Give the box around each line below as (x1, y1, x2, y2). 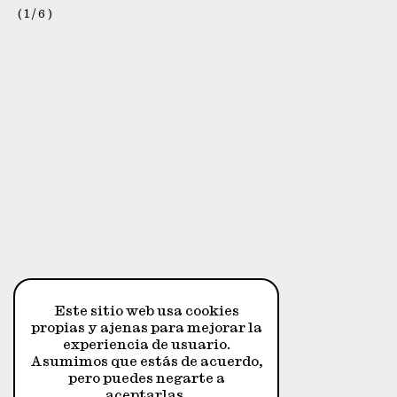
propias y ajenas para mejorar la (30, 321, 262, 334)
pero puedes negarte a (67, 371, 225, 385)
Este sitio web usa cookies (53, 304, 239, 317)
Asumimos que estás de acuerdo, (29, 354, 263, 368)
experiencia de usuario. (62, 338, 230, 351)
